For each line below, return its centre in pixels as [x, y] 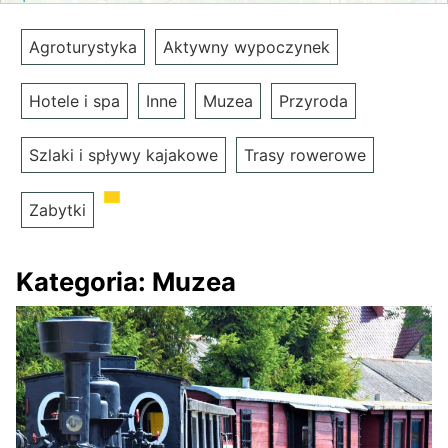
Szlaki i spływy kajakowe [123, 155]
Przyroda [313, 101]
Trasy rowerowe [305, 155]
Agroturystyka [83, 47]
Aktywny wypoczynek [246, 47]
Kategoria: [84, 282]
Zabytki [57, 210]
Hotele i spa [74, 101]
